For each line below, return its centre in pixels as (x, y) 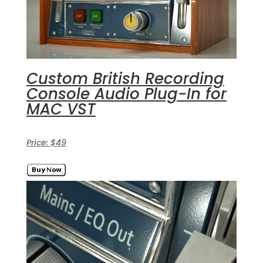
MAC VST (61, 109)
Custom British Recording (125, 79)
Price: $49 (46, 143)
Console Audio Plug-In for (126, 94)
